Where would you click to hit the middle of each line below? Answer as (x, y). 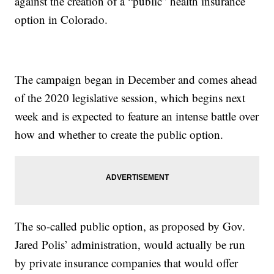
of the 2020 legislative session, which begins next (130, 98)
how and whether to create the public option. (119, 135)
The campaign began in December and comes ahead (136, 80)
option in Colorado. (61, 20)
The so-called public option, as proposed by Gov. (130, 226)
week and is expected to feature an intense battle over (137, 116)
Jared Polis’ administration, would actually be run (130, 245)
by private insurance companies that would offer (127, 263)
